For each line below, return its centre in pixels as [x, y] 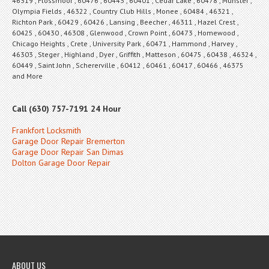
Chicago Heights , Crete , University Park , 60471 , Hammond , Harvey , [125, 43]
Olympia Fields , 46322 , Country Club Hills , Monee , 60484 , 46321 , [122, 11]
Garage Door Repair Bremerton [68, 141]
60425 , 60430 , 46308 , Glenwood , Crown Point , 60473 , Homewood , [125, 32]
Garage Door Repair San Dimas [68, 152]
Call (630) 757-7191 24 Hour [66, 108]
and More [27, 76]
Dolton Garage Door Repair [61, 162]
